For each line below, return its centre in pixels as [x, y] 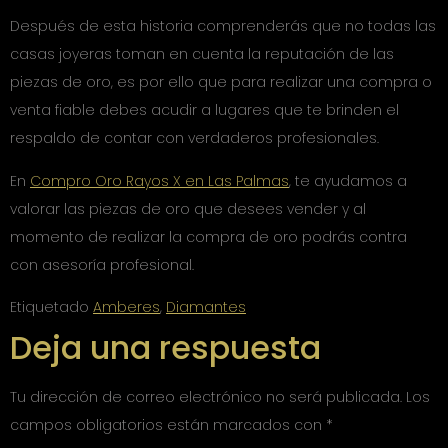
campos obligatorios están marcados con [168, 425]
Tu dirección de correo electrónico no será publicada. [206, 397]
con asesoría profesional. [102, 264]
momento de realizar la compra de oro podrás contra [208, 236]
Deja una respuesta [165, 348]
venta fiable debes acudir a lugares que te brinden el [204, 110]
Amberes [126, 307]
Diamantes [206, 307]
